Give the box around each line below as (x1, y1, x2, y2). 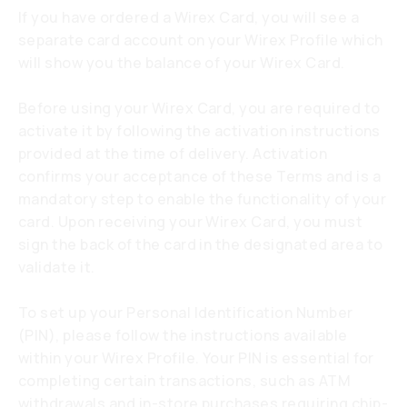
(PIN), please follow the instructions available (18, 325, 348, 345)
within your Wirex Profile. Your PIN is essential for (18, 348, 374, 368)
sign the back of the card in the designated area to (18, 234, 383, 254)
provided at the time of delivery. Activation (18, 144, 328, 164)
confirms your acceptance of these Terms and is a (18, 166, 382, 186)
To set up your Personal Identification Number (18, 303, 353, 323)
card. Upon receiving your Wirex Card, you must (18, 212, 363, 232)
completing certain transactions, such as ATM (18, 371, 352, 391)
